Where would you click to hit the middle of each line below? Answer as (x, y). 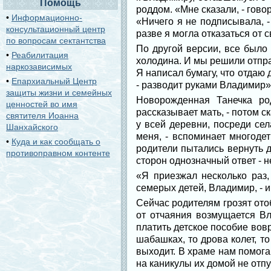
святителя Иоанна (42, 116)
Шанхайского (32, 127)
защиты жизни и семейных (59, 93)
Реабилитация (40, 55)
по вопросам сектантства (56, 41)
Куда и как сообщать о (56, 142)
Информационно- (47, 18)
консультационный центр (56, 29)
